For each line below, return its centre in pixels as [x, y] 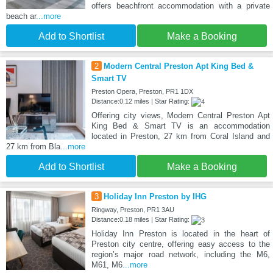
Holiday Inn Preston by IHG [155, 197]
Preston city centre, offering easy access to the [180, 244]
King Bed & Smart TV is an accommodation [180, 126]
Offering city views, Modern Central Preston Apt [180, 116]
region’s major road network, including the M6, [180, 255]
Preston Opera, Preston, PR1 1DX [142, 92]
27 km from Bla [33, 147]
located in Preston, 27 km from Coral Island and [180, 136]
